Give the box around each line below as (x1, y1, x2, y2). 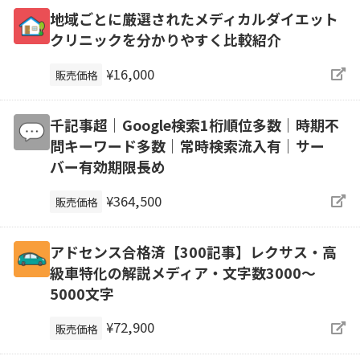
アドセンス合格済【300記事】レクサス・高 (49, 240, 337, 262)
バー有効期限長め (49, 155, 166, 177)
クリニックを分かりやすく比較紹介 (49, 29, 281, 51)
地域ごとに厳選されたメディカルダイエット (49, 8, 338, 30)
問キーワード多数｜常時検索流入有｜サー (49, 134, 325, 156)
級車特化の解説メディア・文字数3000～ (49, 261, 316, 283)
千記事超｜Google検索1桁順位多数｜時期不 (49, 113, 339, 135)
